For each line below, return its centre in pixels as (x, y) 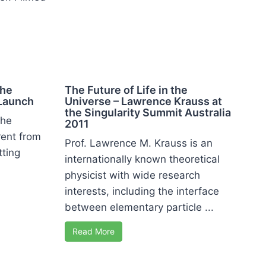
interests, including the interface (142, 191)
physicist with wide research (132, 175)
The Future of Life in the (126, 90)
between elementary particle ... (139, 207)
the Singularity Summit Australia (148, 112)
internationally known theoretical (142, 159)
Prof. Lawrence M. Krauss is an (139, 143)
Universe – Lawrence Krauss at (143, 101)
